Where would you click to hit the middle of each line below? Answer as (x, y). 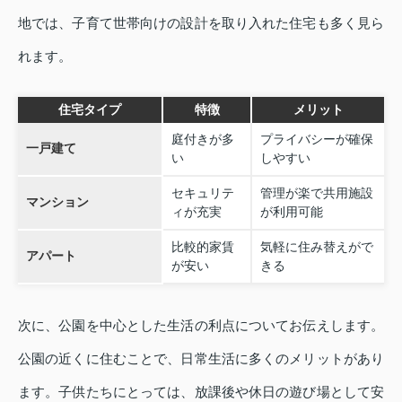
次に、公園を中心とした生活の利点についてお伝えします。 (201, 326)
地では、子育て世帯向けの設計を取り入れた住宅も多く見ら (201, 23)
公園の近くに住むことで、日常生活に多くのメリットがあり (201, 359)
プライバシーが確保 (316, 140)
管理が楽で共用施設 (316, 193)
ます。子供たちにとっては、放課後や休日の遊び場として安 (201, 392)
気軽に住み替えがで (316, 247)
